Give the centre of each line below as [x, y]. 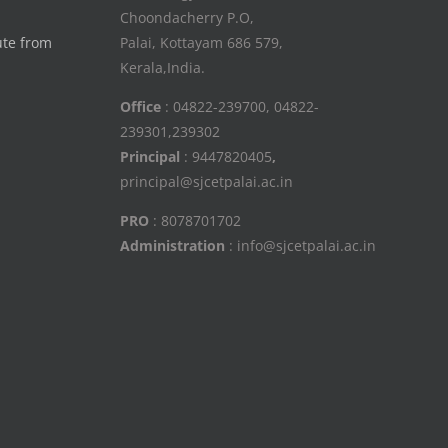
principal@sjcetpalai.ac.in [206, 182]
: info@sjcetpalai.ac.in [300, 246]
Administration [172, 246]
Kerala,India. [162, 67]
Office [140, 107]
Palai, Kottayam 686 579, [201, 42]
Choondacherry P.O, [186, 17]
